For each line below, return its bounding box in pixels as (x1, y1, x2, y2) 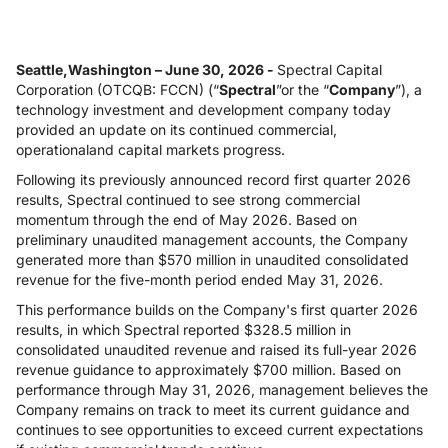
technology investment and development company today (16, 101, 391, 118)
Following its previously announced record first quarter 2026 (16, 171, 411, 188)
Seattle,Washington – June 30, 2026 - (16, 61, 277, 78)
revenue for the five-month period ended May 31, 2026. (16, 271, 383, 288)
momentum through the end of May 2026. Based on (16, 211, 357, 228)
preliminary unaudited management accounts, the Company (16, 231, 408, 248)
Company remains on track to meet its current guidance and (16, 401, 410, 418)
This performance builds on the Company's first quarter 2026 (16, 301, 418, 318)
